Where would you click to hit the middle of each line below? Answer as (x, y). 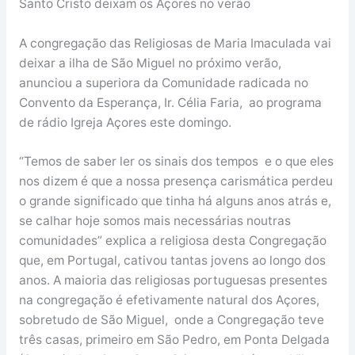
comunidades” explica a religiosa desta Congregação (172, 241)
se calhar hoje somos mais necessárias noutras (155, 221)
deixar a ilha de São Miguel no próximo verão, (150, 63)
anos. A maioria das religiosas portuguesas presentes (173, 281)
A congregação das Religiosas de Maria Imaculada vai (175, 43)
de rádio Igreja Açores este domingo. (125, 122)
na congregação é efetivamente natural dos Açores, (169, 300)
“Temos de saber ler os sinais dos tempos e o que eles (176, 162)
